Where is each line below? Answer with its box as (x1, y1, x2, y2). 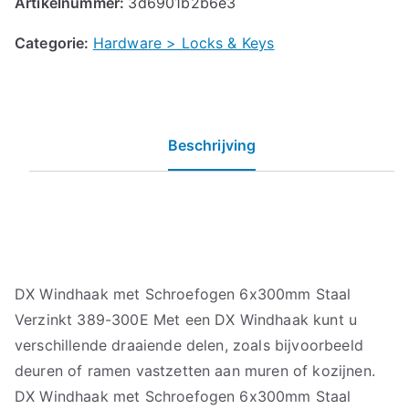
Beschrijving (167, 135, 257, 154)
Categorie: (15, 33, 93, 52)
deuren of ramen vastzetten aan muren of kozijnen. (15, 361, 375, 380)
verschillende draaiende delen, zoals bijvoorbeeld (15, 335, 363, 354)
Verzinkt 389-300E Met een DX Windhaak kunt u (15, 309, 358, 329)
